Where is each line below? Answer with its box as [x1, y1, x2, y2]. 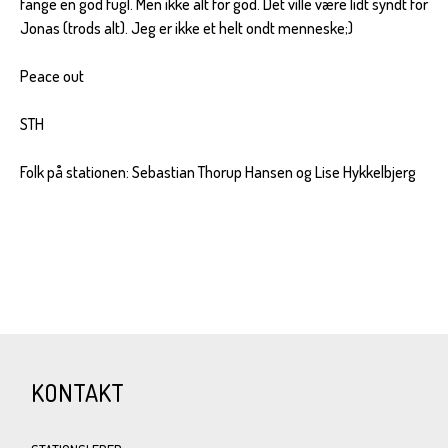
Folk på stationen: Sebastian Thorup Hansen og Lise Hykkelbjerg [20, 161, 416, 182]
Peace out [20, 65, 84, 86]
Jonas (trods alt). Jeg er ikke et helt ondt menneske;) [20, 17, 353, 38]
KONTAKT [31, 376, 125, 408]
